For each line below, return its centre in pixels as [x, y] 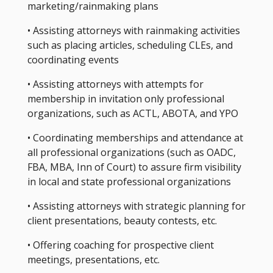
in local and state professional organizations [129, 181]
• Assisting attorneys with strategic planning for [136, 206]
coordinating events [73, 59]
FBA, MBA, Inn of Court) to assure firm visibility [134, 167]
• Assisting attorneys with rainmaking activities [133, 30]
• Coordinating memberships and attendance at [135, 137]
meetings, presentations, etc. [94, 259]
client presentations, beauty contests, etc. [123, 220]
